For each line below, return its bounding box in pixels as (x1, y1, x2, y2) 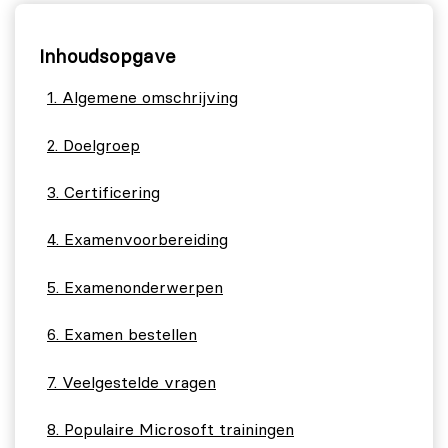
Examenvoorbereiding (64, 232, 228, 249)
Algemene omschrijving (62, 90, 238, 107)
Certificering (64, 185, 160, 202)
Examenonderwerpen (64, 279, 223, 296)
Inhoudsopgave (39, 47, 176, 67)
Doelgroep (63, 137, 140, 154)
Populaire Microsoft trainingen (64, 421, 294, 438)
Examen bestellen (64, 327, 197, 344)
